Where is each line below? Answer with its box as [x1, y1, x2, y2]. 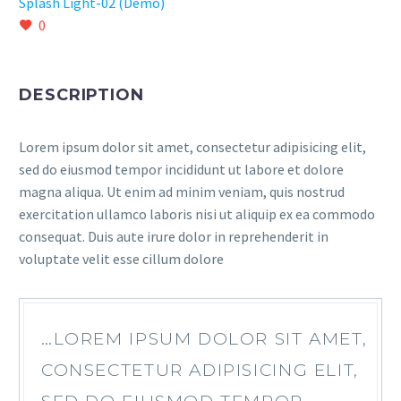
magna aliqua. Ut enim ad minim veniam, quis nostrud [19, 183, 345, 200]
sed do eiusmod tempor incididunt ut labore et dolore [19, 160, 344, 178]
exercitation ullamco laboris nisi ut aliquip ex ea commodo [19, 205, 375, 223]
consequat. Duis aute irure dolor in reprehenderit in [19, 227, 328, 245]
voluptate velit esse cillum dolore [19, 250, 224, 268]
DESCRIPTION [19, 85, 144, 105]
